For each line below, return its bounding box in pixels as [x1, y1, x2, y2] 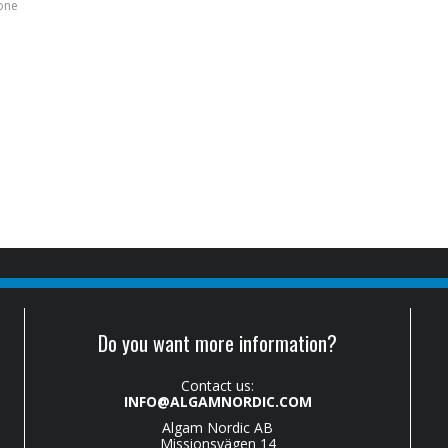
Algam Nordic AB [162, 417, 274, 437]
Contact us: [181, 375, 255, 395]
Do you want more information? [98, 327, 338, 358]
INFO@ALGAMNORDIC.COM [123, 391, 312, 411]
